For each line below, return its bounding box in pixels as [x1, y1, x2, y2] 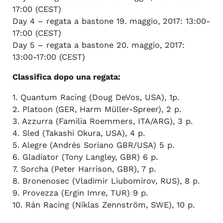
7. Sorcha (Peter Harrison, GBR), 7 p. [12, 164, 156, 174]
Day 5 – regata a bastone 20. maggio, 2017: [12, 40, 185, 50]
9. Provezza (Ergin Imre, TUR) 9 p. [12, 188, 148, 198]
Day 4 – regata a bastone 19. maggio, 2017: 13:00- [12, 16, 210, 26]
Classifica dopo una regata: [12, 72, 120, 82]
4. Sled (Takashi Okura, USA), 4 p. [12, 128, 145, 138]
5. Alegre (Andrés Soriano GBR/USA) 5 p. [12, 140, 174, 150]
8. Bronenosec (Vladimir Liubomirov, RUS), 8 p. [12, 176, 200, 186]
